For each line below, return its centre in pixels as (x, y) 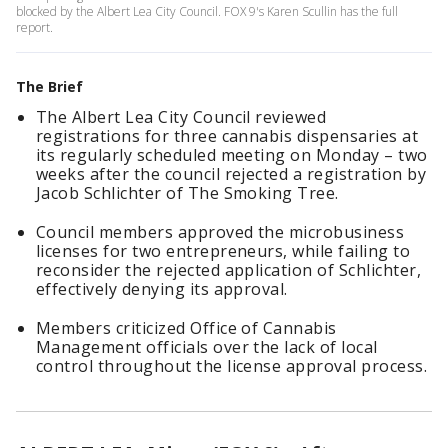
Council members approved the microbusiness (220, 232)
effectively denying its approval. (162, 289)
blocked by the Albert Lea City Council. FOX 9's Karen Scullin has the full (207, 11)
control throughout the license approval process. (232, 366)
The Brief (49, 86)
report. (34, 27)
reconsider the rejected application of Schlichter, (229, 270)
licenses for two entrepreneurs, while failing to (223, 251)
